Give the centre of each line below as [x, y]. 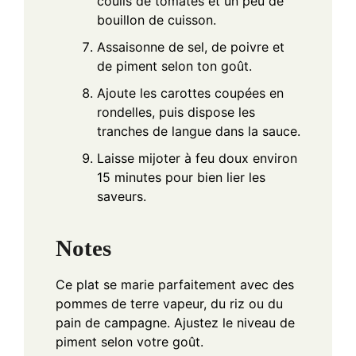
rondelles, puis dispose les [176, 112]
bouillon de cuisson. [157, 20]
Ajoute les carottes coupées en [190, 93]
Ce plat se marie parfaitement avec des [175, 284]
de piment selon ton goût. [174, 66]
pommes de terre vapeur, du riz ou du [169, 303]
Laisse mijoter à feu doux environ [197, 159]
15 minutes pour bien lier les [181, 178]
